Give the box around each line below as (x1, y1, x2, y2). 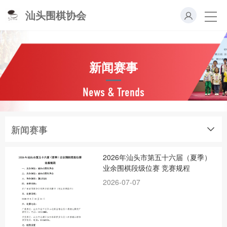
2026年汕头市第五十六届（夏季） (103, 152, 212, 162)
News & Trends (83, 86, 144, 99)
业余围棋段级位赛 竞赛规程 (103, 163, 191, 173)
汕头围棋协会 (25, 8, 86, 22)
